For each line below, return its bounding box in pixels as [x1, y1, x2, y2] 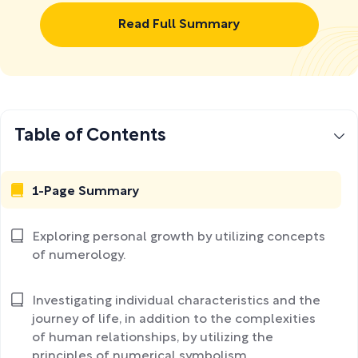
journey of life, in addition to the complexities [32, 313, 316, 325]
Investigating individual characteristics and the [32, 295, 320, 307]
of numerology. [32, 249, 125, 261]
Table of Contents [14, 128, 166, 145]
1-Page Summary [32, 185, 140, 197]
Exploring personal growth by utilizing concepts [32, 231, 325, 243]
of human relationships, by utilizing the [32, 332, 273, 344]
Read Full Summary [117, 18, 241, 30]
